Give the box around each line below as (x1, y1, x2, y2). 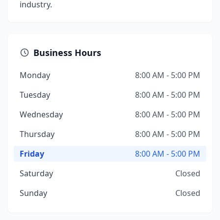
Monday (20, 70, 50, 81)
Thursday (20, 129, 55, 139)
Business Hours (33, 47, 101, 58)
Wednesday (20, 109, 63, 120)
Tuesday (20, 89, 50, 100)
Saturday (20, 168, 53, 179)
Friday (20, 148, 44, 159)
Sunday (20, 188, 47, 198)
